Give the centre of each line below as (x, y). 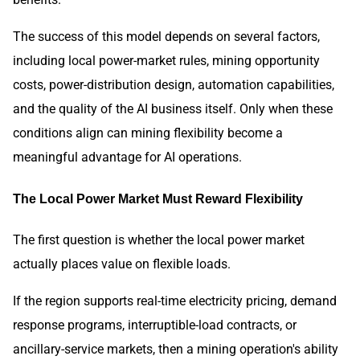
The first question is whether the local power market (159, 239)
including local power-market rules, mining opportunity (166, 60)
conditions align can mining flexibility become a (148, 133)
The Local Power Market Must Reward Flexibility (158, 199)
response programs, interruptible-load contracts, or (155, 325)
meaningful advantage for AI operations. (127, 157)
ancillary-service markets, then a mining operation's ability (176, 349)
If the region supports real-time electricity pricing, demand (175, 301)
